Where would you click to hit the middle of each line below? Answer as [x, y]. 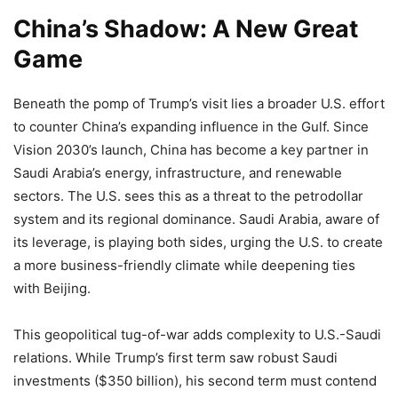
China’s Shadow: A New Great [186, 29]
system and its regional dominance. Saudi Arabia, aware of [196, 219]
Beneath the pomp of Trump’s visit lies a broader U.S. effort [199, 103]
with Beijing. [52, 288]
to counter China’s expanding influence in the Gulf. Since [191, 127]
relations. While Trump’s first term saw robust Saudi [175, 358]
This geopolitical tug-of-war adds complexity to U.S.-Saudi [197, 334]
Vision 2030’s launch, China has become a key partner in [191, 150]
